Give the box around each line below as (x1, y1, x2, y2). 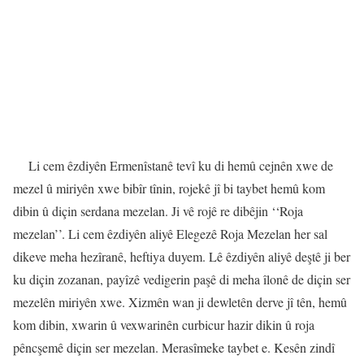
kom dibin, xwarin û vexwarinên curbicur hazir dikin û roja (13, 315, 314, 333)
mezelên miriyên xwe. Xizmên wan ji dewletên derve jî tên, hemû (13, 292, 347, 310)
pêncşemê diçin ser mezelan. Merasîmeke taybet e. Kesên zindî (13, 338, 335, 356)
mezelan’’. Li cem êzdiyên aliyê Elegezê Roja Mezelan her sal (13, 224, 327, 242)
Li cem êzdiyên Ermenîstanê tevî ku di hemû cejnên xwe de (28, 156, 333, 174)
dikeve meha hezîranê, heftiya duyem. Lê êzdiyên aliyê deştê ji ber (13, 247, 350, 265)
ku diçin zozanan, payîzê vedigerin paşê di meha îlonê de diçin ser (13, 270, 350, 288)
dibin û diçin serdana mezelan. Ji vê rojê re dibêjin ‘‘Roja (13, 201, 303, 219)
